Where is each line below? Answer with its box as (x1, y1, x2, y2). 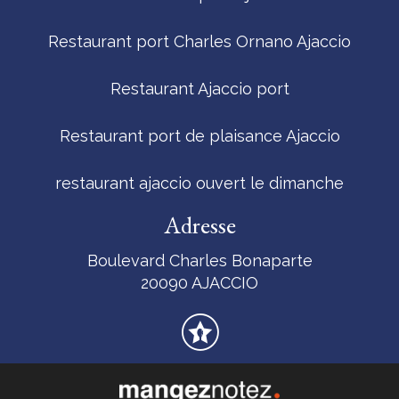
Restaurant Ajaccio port (110, 79, 289, 99)
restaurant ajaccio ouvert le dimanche (55, 174, 344, 193)
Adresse (163, 209, 236, 241)
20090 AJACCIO (141, 273, 258, 293)
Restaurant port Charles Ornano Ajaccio (48, 32, 351, 52)
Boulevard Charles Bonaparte (86, 251, 313, 271)
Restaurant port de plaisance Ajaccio (59, 126, 340, 146)
